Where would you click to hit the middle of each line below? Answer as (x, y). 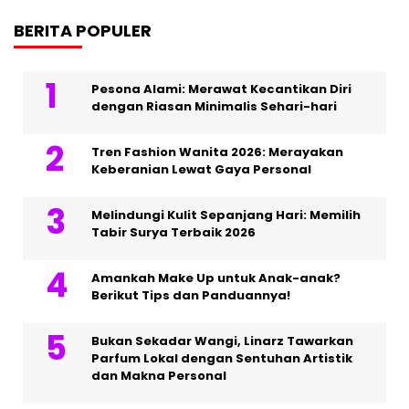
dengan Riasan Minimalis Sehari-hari (214, 106)
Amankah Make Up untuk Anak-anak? (216, 278)
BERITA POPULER (83, 30)
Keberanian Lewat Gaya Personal (201, 169)
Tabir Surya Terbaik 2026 (173, 232)
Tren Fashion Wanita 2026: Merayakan (217, 152)
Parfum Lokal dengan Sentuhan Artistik (222, 358)
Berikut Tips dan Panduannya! (191, 295)
